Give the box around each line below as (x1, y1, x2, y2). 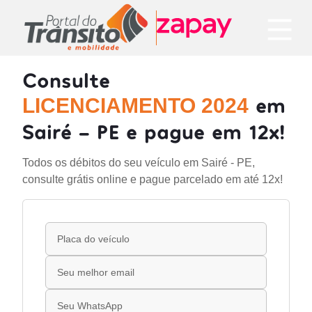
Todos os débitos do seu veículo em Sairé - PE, (22, 157, 255, 169)
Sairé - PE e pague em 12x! (22, 118, 285, 143)
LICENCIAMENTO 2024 (22, 94, 249, 117)
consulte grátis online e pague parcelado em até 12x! (22, 173, 283, 185)
